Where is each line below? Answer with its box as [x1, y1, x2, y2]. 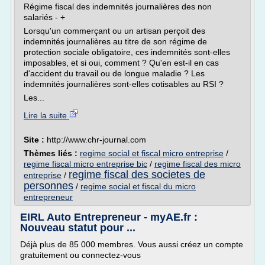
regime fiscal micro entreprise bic [24, 159, 147, 169]
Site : [24, 135, 47, 144]
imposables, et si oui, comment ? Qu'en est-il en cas [24, 58, 219, 67]
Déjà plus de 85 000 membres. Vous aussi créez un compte [20, 240, 243, 249]
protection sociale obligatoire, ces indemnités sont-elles [24, 47, 230, 57]
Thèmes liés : [24, 148, 80, 158]
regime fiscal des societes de [69, 169, 205, 180]
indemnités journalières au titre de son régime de [24, 37, 207, 46]
